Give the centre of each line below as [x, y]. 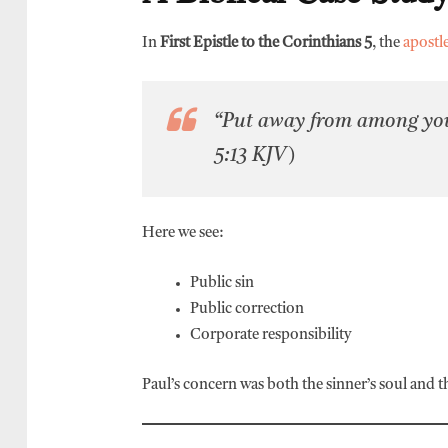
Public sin [222, 283]
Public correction [247, 309]
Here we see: [182, 233]
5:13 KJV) [254, 156]
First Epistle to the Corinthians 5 [266, 43]
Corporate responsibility [270, 335]
